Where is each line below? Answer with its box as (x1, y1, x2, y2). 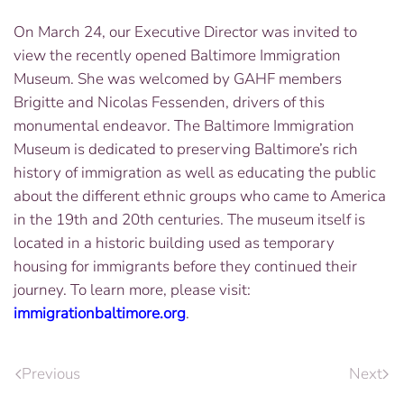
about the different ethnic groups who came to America (14, 186, 386, 207)
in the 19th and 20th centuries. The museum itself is (14, 209, 365, 230)
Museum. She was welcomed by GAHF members (14, 69, 342, 89)
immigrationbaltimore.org (14, 303, 186, 324)
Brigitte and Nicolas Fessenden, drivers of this (14, 92, 325, 113)
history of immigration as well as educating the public (14, 162, 376, 183)
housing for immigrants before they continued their (14, 256, 357, 277)
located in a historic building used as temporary (14, 233, 335, 253)
